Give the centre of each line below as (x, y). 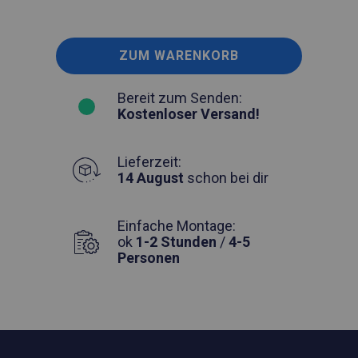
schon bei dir (226, 177)
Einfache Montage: (177, 225)
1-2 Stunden (176, 241)
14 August (151, 177)
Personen (149, 257)
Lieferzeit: (149, 161)
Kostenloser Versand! (189, 113)
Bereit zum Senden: (180, 97)
